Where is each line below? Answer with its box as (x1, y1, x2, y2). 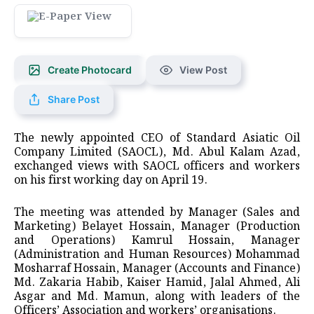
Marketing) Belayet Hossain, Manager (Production (14, 217, 300, 235)
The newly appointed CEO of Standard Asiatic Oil (14, 129, 300, 147)
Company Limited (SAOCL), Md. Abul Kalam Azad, (14, 143, 300, 161)
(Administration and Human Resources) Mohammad (14, 245, 300, 264)
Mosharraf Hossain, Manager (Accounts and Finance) (14, 259, 300, 278)
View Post (179, 63, 227, 76)
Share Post (48, 93, 100, 105)
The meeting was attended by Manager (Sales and (14, 203, 300, 221)
